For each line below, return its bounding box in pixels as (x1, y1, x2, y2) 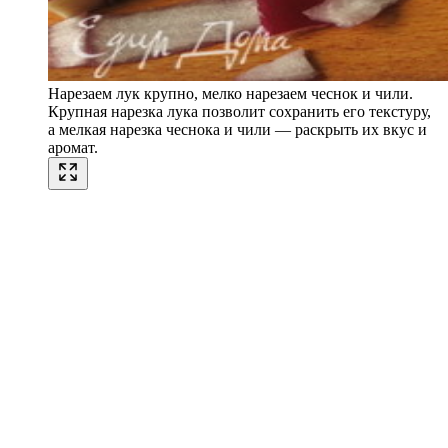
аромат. (48, 139, 98, 157)
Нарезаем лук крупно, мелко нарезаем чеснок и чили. (48, 85, 413, 103)
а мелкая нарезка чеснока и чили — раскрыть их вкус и (48, 121, 427, 139)
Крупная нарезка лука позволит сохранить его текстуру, (48, 103, 431, 121)
